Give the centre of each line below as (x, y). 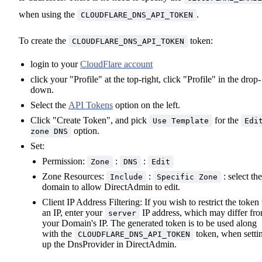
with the (58, 233)
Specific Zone (187, 177)
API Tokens (91, 105)
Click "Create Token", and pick (90, 120)
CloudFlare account (116, 64)
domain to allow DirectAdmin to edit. (111, 187)
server (122, 213)
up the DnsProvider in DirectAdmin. (109, 244)
